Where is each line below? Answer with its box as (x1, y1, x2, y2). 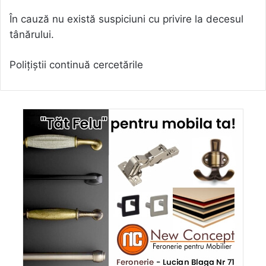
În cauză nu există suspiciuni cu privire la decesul (9, 13, 243, 26)
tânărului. (9, 28, 54, 41)
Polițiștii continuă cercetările (9, 59, 143, 71)
